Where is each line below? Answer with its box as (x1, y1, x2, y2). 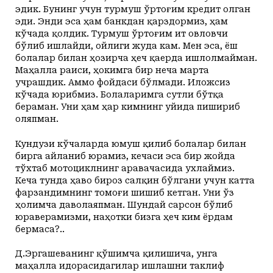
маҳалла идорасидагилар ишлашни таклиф (15, 260, 224, 271)
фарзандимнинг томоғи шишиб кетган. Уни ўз (15, 187, 234, 197)
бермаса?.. (15, 224, 65, 234)
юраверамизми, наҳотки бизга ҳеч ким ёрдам (15, 211, 233, 222)
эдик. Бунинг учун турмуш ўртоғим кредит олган (15, 4, 250, 14)
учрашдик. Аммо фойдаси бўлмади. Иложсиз (15, 77, 230, 87)
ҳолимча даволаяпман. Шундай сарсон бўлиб (15, 199, 233, 210)
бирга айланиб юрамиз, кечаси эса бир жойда (15, 151, 235, 161)
